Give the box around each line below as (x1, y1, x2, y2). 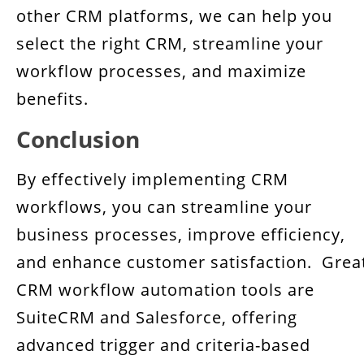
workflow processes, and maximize (16, 60, 306, 82)
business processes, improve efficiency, (16, 223, 345, 245)
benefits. (16, 88, 89, 110)
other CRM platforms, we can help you (16, 5, 332, 27)
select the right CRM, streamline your (16, 32, 323, 54)
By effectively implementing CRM (16, 168, 288, 190)
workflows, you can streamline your (16, 196, 312, 218)
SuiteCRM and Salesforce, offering (16, 306, 297, 328)
